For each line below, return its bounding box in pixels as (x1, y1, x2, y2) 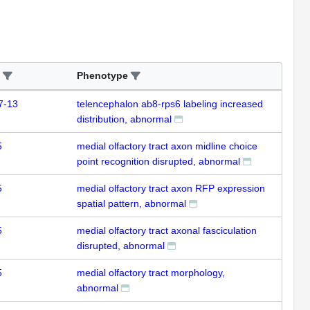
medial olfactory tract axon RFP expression (77, 182, 265, 194)
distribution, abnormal (77, 113, 172, 125)
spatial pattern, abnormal (77, 197, 186, 209)
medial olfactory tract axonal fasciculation (77, 224, 257, 236)
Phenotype (77, 69, 128, 81)
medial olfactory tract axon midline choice (77, 140, 257, 152)
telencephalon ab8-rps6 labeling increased (77, 98, 263, 109)
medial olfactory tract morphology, (77, 266, 225, 278)
